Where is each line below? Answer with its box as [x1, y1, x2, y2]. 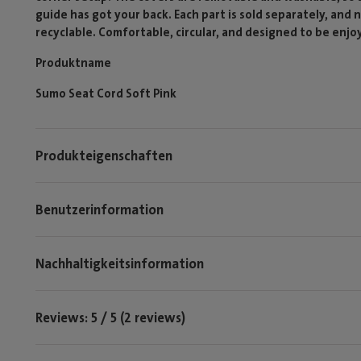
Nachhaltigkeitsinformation [35, 254, 204, 272]
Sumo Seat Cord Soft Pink [35, 85, 176, 102]
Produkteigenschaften [35, 146, 172, 164]
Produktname [35, 55, 111, 71]
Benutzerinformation [35, 200, 164, 218]
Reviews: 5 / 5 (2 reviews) [35, 308, 185, 326]
